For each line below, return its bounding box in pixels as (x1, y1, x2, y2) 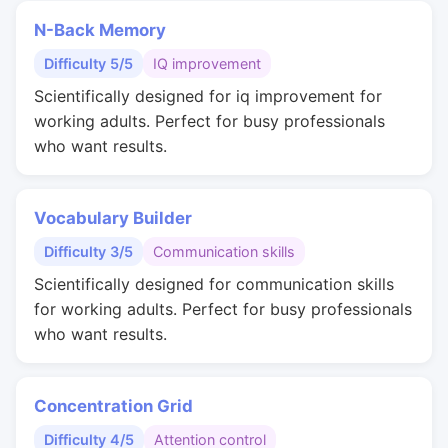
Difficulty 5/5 (44, 55, 133, 72)
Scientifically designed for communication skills (34, 274, 394, 294)
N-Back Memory (34, 20, 166, 40)
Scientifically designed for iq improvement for (34, 86, 382, 106)
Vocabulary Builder (34, 208, 192, 228)
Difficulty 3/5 (44, 243, 133, 260)
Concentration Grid (34, 396, 193, 416)
